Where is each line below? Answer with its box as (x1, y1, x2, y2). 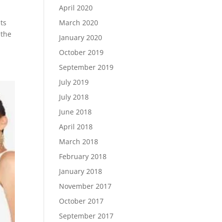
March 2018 (59, 137, 99, 146)
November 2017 (59, 181, 112, 191)
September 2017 (59, 211, 114, 221)
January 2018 (59, 166, 103, 176)
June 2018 (59, 107, 92, 116)
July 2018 (59, 92, 89, 102)
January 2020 (59, 33, 103, 42)
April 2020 (59, 3, 93, 12)
